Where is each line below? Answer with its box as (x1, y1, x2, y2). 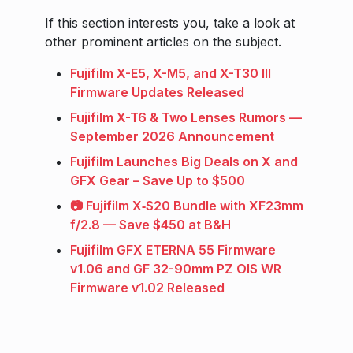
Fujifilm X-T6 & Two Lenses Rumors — (70, 110, 302, 126)
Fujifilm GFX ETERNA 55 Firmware (70, 242, 276, 258)
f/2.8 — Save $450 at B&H (70, 217, 231, 233)
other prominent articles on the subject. (45, 34, 281, 50)
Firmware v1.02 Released (70, 280, 225, 296)
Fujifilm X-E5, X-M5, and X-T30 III (70, 65, 271, 82)
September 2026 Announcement (70, 128, 274, 145)
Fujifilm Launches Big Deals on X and (70, 154, 298, 170)
